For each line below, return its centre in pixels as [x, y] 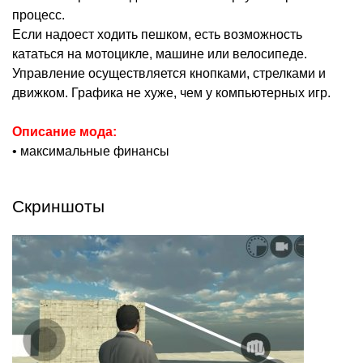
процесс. [38, 15]
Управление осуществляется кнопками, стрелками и [169, 73]
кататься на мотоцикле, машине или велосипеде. [160, 54]
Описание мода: [64, 132]
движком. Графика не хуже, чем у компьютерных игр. [171, 93]
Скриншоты [58, 206]
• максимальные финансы [91, 151]
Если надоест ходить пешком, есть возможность [157, 34]
